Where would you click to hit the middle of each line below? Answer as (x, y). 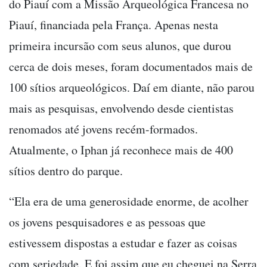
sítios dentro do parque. (66, 171)
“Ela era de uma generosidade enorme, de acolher (129, 201)
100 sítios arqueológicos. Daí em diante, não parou (132, 88)
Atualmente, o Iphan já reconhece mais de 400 (121, 150)
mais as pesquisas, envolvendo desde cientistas (121, 108)
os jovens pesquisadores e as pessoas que (107, 222)
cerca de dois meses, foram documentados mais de (131, 67)
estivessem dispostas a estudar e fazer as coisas (123, 243)
